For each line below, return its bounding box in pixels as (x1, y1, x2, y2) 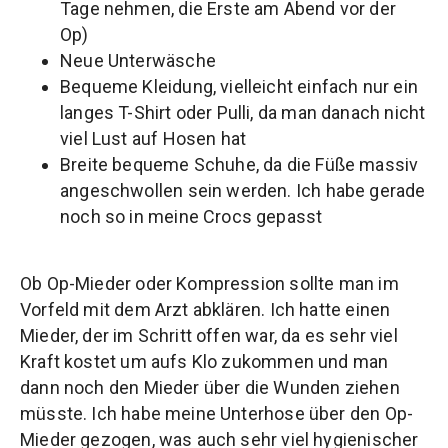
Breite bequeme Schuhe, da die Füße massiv (60, 154, 419, 176)
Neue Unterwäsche (60, 50, 216, 72)
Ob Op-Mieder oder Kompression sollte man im (20, 272, 399, 294)
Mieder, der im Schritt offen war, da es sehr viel (20, 324, 398, 346)
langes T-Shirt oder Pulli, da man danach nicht (60, 102, 426, 124)
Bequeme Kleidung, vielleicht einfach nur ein (60, 76, 418, 98)
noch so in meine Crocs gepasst (60, 206, 323, 228)
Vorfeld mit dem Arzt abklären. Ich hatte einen (20, 298, 391, 320)
